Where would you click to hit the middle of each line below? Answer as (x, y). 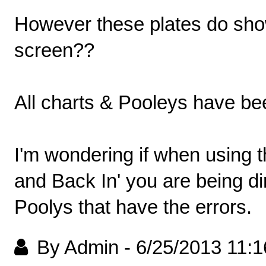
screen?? (54, 50)
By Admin (78, 248)
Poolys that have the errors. (133, 207)
